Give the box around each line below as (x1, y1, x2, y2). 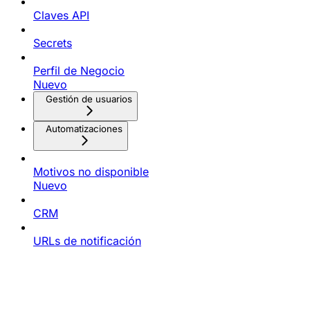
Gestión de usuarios (46, 93, 132, 105)
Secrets (33, 36, 72, 51)
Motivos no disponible (33, 165, 149, 179)
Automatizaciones (46, 123, 122, 135)
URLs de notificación (33, 234, 141, 248)
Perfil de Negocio (33, 64, 125, 78)
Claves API (33, 8, 89, 23)
